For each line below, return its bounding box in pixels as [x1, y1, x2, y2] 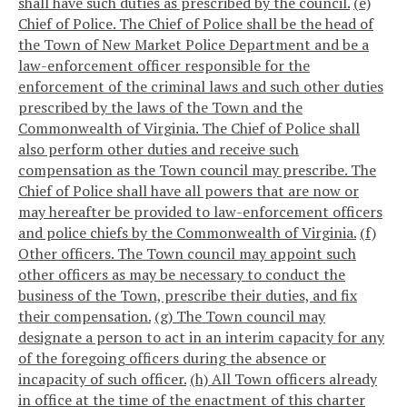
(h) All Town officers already [190, 368, 377, 389]
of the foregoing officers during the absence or [18, 347, 326, 368]
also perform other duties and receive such [18, 138, 299, 159]
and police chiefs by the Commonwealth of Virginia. [18, 222, 356, 243]
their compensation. [18, 305, 151, 326]
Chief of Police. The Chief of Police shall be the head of [18, 13, 373, 34]
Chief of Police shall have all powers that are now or [18, 180, 359, 201]
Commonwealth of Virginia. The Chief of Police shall [18, 117, 360, 138]
